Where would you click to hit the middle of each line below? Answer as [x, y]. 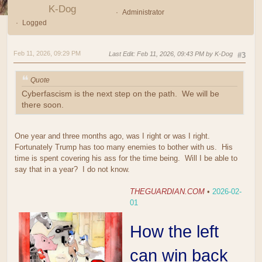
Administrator [143, 12]
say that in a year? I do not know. [72, 170]
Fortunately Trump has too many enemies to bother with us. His [124, 147]
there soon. [43, 105]
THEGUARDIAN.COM [167, 192]
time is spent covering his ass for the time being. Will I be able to [126, 158]
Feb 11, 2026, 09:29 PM [47, 53]
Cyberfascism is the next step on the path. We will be [120, 94]
